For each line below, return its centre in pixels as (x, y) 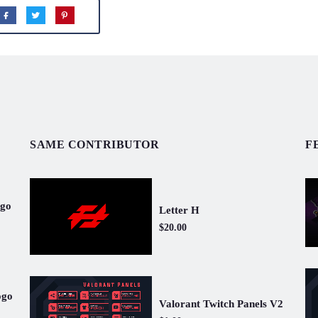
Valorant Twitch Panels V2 (221, 303)
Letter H (179, 210)
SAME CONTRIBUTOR (94, 144)
